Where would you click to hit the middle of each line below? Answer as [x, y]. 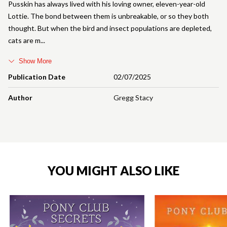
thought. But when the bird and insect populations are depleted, [110, 28]
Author [20, 97]
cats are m [24, 40]
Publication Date [37, 77]
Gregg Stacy [133, 97]
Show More [35, 61]
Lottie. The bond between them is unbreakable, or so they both [108, 16]
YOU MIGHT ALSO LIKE [113, 170]
